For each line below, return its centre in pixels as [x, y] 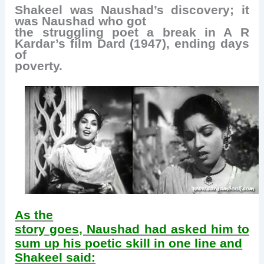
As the [34, 215]
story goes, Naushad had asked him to [132, 230]
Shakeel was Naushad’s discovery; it [132, 10]
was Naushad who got [81, 22]
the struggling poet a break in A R [132, 33]
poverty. [41, 66]
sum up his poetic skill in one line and [129, 244]
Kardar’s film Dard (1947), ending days [132, 44]
